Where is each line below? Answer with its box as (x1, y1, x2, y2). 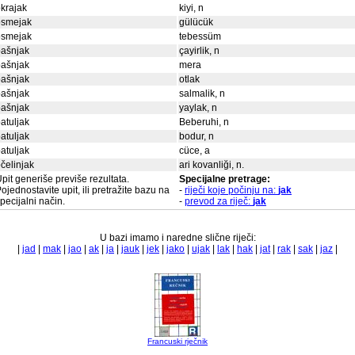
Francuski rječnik (147, 337, 208, 345)
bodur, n (179, 131, 214, 142)
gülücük (179, 17, 213, 28)
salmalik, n (179, 88, 225, 99)
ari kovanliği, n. (179, 159, 244, 170)
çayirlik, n (179, 45, 219, 56)
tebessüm (179, 31, 221, 42)
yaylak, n (179, 102, 217, 113)
